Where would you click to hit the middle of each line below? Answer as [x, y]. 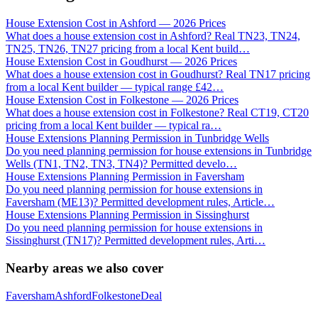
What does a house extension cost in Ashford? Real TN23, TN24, [153, 36]
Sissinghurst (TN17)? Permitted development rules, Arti [130, 241]
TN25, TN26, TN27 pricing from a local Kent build [122, 49]
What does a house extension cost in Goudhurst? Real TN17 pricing [158, 75]
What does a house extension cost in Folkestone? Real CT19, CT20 [157, 113]
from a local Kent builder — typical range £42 [109, 87]
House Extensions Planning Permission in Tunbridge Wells [137, 138]
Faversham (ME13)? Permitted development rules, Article [135, 202]
